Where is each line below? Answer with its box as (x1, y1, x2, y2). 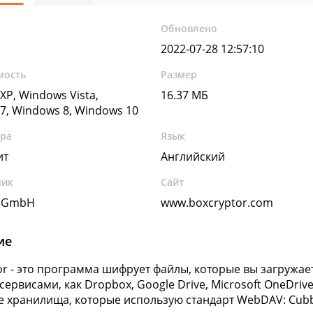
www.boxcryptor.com (161, 195, 274, 210)
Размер (161, 68, 198, 81)
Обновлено (161, 22, 218, 35)
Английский (161, 149, 226, 164)
